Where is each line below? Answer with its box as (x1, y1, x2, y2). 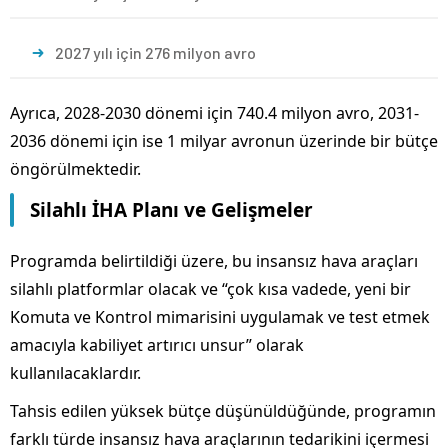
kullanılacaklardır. (10, 362, 141, 385)
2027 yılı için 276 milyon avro (55, 43, 256, 63)
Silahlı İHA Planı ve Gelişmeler (30, 197, 313, 224)
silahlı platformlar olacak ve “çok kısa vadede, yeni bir (10, 278, 411, 301)
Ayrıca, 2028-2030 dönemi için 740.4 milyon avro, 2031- (10, 102, 419, 125)
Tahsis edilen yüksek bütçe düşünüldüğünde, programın (10, 400, 436, 423)
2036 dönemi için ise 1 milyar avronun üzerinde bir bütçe (10, 130, 438, 153)
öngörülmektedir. (10, 158, 141, 181)
